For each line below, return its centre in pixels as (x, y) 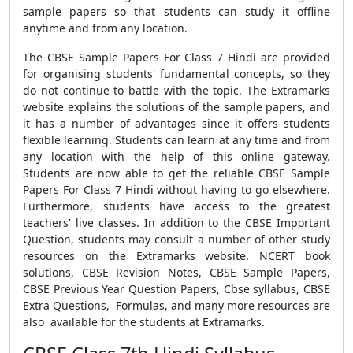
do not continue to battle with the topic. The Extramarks (176, 90)
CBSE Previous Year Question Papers (120, 289)
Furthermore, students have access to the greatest (176, 206)
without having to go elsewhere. (242, 190)
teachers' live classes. (84, 223)
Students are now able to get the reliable (141, 173)
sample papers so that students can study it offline (176, 11)
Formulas (139, 305)
